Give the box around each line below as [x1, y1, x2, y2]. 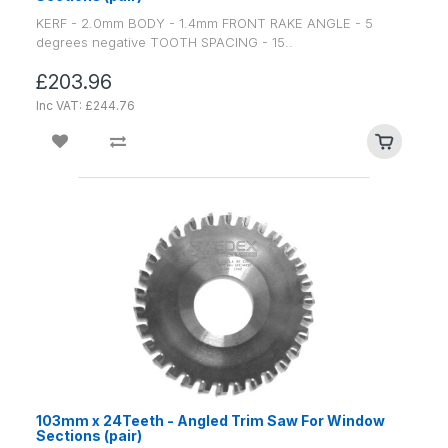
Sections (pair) [36, 426, 142, 444]
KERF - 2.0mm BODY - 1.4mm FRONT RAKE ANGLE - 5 [36, 14, 373, 31]
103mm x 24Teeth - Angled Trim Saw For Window [36, 411, 385, 429]
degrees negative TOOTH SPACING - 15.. [36, 33, 293, 50]
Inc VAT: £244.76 [36, 97, 135, 113]
